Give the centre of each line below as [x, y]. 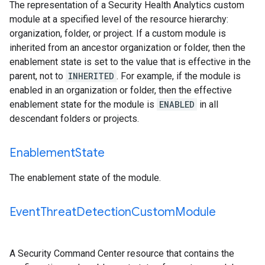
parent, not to [38, 76]
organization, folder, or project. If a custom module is [118, 33]
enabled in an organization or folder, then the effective [121, 90]
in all [208, 104]
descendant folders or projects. [74, 119]
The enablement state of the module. [85, 178]
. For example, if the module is [179, 76]
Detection [104, 212]
